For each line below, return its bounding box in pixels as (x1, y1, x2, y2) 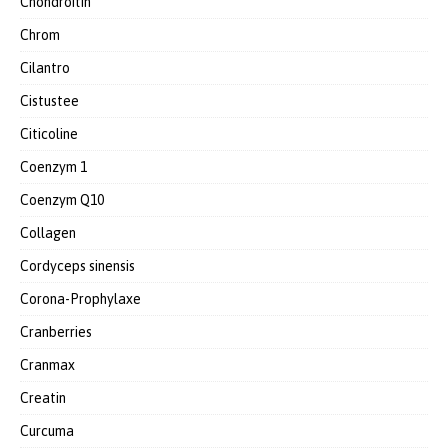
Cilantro (20, 60, 70, 76)
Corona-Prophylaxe (20, 291, 141, 307)
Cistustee (20, 93, 79, 109)
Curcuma (20, 423, 74, 439)
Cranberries (20, 324, 92, 340)
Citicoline (20, 126, 78, 142)
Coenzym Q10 (20, 192, 104, 208)
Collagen (20, 225, 76, 241)
